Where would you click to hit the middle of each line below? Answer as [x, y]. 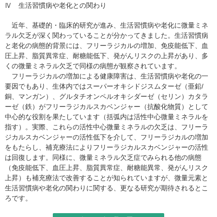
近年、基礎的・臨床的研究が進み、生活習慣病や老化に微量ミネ [107, 25]
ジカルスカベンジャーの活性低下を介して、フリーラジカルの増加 [107, 137]
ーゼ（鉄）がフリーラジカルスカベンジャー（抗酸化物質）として [107, 107]
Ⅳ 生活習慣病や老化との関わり [56, 5]
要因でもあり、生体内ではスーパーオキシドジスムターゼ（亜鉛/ [104, 86]
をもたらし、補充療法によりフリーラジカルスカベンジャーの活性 [107, 147]
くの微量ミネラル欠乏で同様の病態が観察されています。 [93, 66]
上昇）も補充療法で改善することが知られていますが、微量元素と [107, 178]
